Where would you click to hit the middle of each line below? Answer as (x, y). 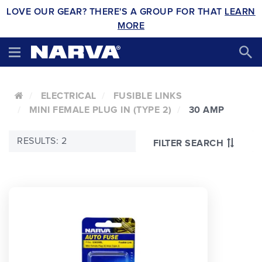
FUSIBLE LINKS (147, 96)
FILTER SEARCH (188, 143)
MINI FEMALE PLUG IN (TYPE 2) (100, 110)
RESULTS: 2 (42, 141)
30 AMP (206, 110)
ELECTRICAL (68, 96)
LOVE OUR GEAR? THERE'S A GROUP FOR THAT (116, 12)
